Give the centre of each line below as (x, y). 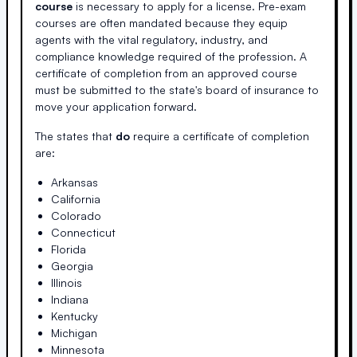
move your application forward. (116, 106)
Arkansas (75, 182)
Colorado (76, 215)
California (76, 198)
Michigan (74, 332)
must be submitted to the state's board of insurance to (177, 89)
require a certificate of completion (220, 135)
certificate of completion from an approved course (166, 73)
